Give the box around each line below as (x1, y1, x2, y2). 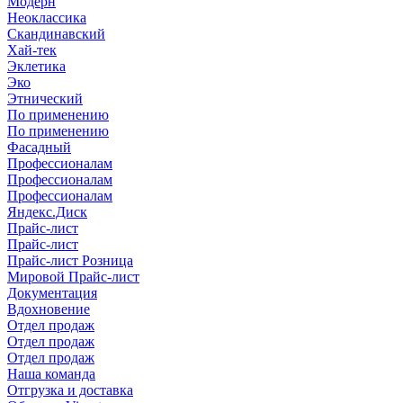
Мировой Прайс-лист (7, 269, 139, 284)
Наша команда (7, 366, 95, 381)
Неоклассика (7, 10, 86, 25)
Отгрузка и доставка (7, 382, 133, 398)
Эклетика (7, 58, 66, 74)
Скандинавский (7, 26, 105, 41)
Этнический (7, 91, 83, 106)
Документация (7, 285, 97, 300)
